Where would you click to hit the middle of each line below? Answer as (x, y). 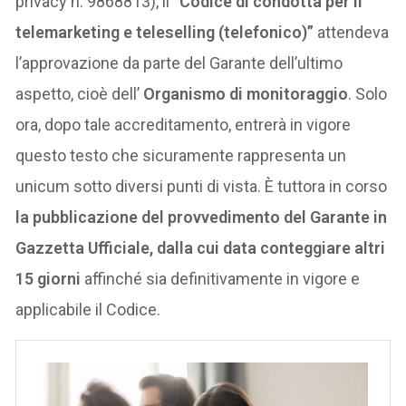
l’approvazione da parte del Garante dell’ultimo (179, 63)
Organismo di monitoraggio (246, 94)
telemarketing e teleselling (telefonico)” (165, 33)
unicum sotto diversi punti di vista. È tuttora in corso (202, 187)
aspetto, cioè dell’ (80, 94)
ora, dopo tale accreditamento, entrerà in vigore (184, 125)
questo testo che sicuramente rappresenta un (181, 156)
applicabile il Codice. (88, 310)
